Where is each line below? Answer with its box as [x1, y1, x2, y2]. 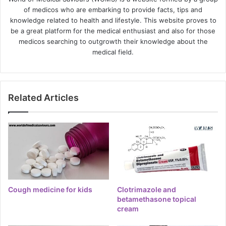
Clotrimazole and [117, 185, 176, 194]
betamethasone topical [117, 194, 196, 203]
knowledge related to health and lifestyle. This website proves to [10, 16, 216, 24]
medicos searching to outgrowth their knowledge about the [18, 37, 208, 45]
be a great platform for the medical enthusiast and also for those [11, 26, 215, 35]
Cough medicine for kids [8, 185, 92, 194]
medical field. [92, 47, 134, 56]
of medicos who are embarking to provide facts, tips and [24, 5, 202, 14]
